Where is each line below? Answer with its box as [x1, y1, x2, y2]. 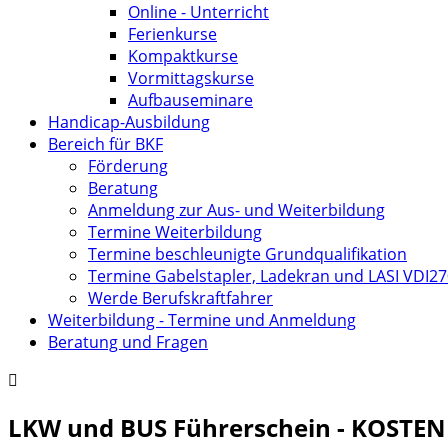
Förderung [88, 154, 168, 177]
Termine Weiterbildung [88, 220, 262, 243]
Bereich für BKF [48, 132, 163, 155]
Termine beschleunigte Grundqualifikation [88, 242, 407, 265]
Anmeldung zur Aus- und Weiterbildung [88, 198, 385, 221]
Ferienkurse [128, 22, 217, 45]
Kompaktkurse [128, 44, 238, 67]
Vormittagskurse [128, 66, 254, 89]
